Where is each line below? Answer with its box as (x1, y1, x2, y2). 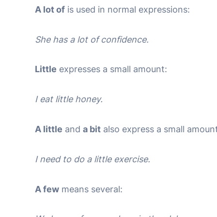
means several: (59, 184, 123, 194)
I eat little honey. (35, 94, 103, 105)
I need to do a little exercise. (35, 154, 150, 164)
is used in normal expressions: (65, 4, 190, 15)
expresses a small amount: (57, 64, 167, 75)
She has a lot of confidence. (35, 34, 149, 45)
